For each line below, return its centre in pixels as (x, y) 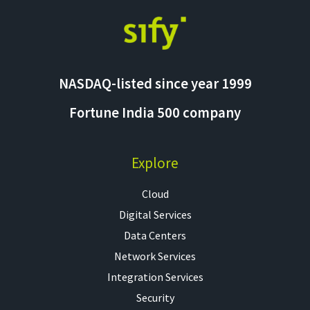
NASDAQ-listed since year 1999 (155, 83)
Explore (155, 163)
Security (155, 297)
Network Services (155, 256)
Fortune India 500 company (155, 112)
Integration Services (155, 276)
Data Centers (155, 235)
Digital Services (155, 214)
